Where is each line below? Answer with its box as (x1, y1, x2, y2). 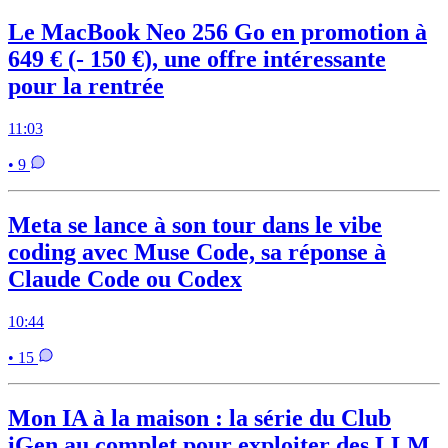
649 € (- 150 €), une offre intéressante (8, 45, 386, 72)
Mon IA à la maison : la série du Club (8, 404, 391, 431)
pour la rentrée (8, 72, 164, 99)
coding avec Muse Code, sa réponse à (8, 238, 386, 265)
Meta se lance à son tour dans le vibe (8, 211, 382, 238)
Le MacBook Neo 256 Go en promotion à (8, 18, 427, 45)
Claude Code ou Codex (8, 265, 242, 292)
